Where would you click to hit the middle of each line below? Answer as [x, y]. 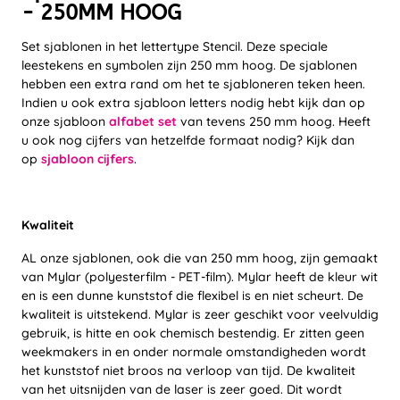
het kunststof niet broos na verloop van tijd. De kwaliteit [188, 371]
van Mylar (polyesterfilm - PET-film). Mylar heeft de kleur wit [200, 277]
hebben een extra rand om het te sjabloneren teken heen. [193, 84]
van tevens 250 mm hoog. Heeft [274, 122]
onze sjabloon [65, 122]
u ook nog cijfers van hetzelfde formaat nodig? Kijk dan [188, 141]
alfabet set [143, 122]
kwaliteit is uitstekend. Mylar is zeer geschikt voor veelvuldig [200, 315]
